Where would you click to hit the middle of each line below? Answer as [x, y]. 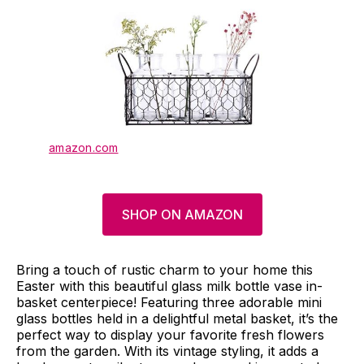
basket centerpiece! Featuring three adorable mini [169, 302]
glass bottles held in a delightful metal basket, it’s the [177, 318]
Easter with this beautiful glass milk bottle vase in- [169, 286]
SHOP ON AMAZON [182, 214]
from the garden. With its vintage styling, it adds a [167, 351]
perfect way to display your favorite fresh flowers [170, 334]
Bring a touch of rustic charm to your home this [165, 269]
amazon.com [84, 147]
